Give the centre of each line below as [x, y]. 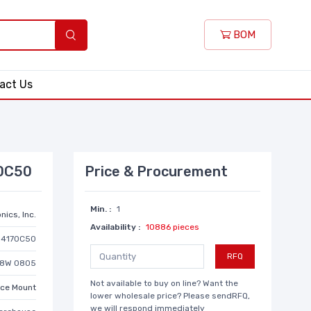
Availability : [115, 227]
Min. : [101, 209]
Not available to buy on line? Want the [164, 283]
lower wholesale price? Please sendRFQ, [170, 295]
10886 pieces [173, 227]
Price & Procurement [156, 171]
